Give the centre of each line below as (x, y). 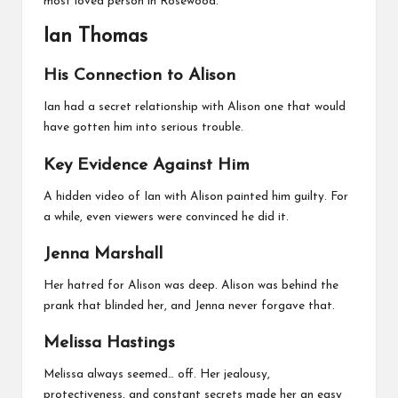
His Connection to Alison (139, 76)
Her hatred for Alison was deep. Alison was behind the (191, 285)
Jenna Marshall (103, 254)
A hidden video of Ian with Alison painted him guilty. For (196, 196)
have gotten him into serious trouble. (143, 128)
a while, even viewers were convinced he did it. (166, 217)
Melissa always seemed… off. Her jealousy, (157, 374)
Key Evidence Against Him (147, 165)
